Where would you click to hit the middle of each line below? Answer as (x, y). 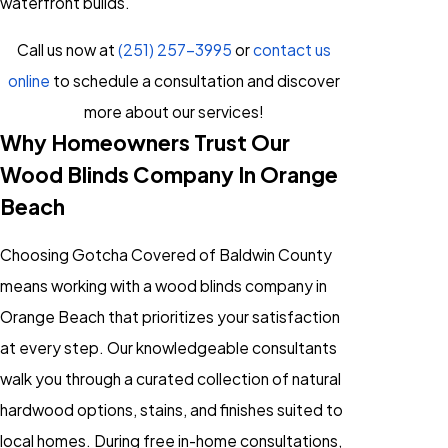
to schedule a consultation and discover (194, 80)
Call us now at (67, 49)
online (28, 80)
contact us (291, 49)
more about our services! (173, 111)
